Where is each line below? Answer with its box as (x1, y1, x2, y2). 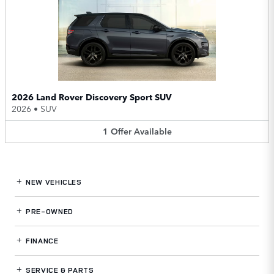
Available (133, 125, 172, 137)
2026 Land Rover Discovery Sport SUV (12, 91, 172, 103)
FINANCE (23, 235, 59, 246)
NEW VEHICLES (23, 176, 82, 187)
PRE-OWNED (23, 206, 73, 217)
